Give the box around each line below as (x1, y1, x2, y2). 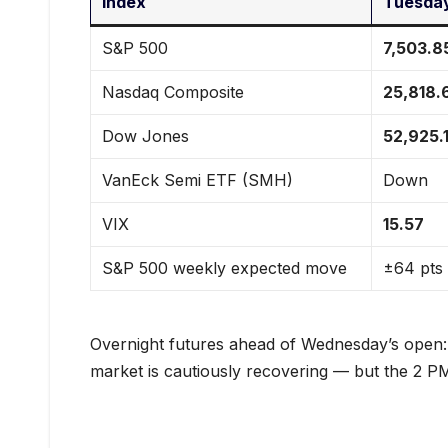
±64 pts (383, 258, 444, 279)
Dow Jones (102, 126, 190, 147)
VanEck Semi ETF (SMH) (102, 170, 294, 191)
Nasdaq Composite (102, 82, 245, 103)
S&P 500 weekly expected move (102, 258, 348, 279)
